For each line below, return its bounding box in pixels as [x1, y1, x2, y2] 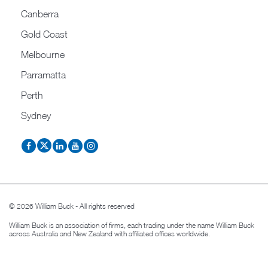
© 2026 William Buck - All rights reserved [9, 201, 135, 211]
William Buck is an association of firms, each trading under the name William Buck [9, 220, 254, 230]
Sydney [21, 109, 51, 121]
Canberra [21, 8, 59, 19]
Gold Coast [21, 28, 68, 39]
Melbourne [21, 48, 65, 60]
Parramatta [21, 69, 66, 80]
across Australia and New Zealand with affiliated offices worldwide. [9, 229, 210, 238]
